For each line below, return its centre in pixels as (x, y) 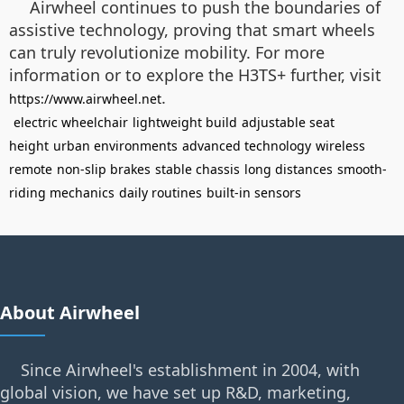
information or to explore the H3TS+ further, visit (195, 75)
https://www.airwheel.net (85, 99)
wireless (340, 146)
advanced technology (247, 146)
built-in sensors (254, 193)
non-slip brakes (104, 170)
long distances (289, 170)
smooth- (362, 170)
